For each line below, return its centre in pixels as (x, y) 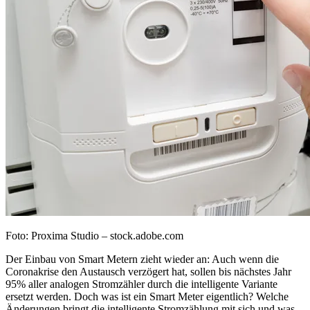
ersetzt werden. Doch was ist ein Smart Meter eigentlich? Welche (147, 297)
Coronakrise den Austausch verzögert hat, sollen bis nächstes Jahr (148, 272)
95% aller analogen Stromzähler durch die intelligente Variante (142, 284)
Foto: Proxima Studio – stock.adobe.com (94, 236)
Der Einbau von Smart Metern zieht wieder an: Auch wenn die (142, 259)
